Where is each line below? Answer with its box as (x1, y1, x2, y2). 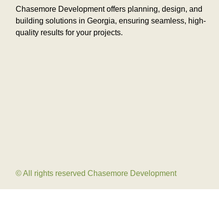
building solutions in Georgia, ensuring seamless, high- (16, 17, 206, 25)
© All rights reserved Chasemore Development (16, 169, 176, 177)
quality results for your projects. (16, 28, 123, 37)
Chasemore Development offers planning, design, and (16, 5, 202, 13)
